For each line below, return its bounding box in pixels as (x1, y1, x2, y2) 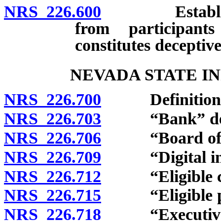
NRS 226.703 (4, 110, 101, 128)
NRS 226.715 (4, 186, 101, 205)
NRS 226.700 (4, 90, 101, 109)
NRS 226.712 (4, 167, 101, 185)
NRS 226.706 (4, 129, 101, 147)
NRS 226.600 (4, 2, 101, 21)
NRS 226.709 (4, 147, 101, 166)
